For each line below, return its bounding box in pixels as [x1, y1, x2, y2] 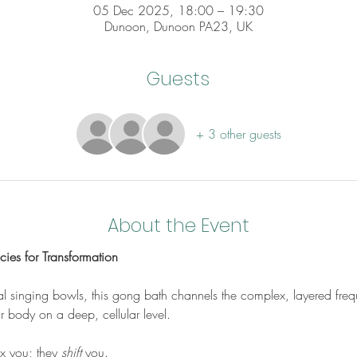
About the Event [107, 213, 249, 239]
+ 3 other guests [196, 125, 282, 143]
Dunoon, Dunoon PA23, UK [104, 18, 253, 36]
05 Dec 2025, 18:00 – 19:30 [92, 2, 264, 20]
